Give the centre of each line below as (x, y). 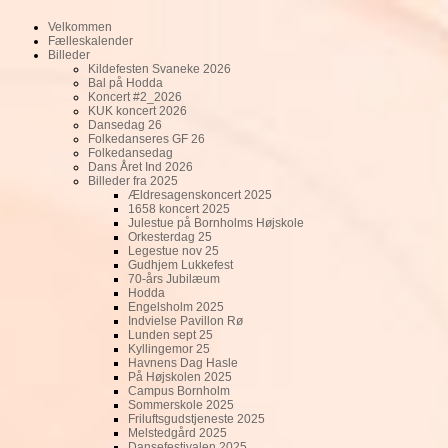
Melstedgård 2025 (177, 433)
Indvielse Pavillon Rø (185, 321)
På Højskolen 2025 (180, 377)
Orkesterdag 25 (170, 237)
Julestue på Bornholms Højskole (216, 223)
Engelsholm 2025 (176, 307)
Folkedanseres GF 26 (146, 139)
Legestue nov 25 (173, 251)
